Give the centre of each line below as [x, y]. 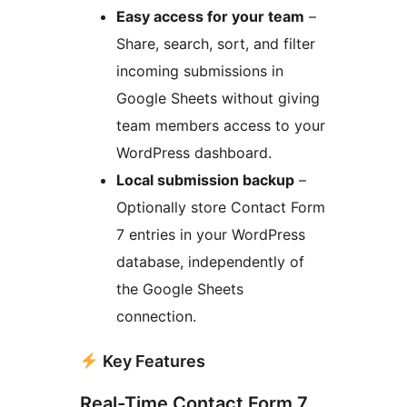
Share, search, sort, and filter [216, 44]
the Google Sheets [180, 289]
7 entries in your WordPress [211, 235]
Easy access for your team [210, 17]
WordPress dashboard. [194, 153]
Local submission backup [205, 180]
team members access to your [221, 126]
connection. [156, 317]
